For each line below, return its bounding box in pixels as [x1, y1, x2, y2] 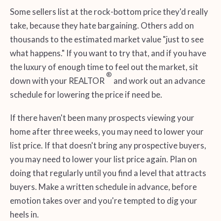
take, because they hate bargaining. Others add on [9, 20, 194, 31]
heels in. [9, 209, 39, 220]
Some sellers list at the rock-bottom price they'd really [9, 6, 208, 17]
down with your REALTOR [9, 75, 106, 86]
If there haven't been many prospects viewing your [9, 112, 194, 123]
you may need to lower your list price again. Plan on [9, 154, 197, 165]
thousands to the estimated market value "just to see [9, 34, 204, 44]
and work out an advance [111, 75, 205, 86]
